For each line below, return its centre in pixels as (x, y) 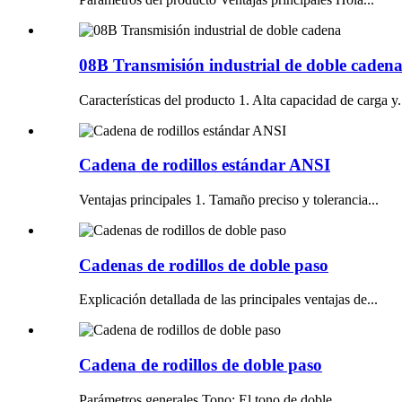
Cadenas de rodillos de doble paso (204, 265)
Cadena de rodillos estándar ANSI (205, 165)
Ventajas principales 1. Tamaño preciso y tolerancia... (229, 200)
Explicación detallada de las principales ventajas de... (228, 300)
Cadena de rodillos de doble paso (201, 365)
